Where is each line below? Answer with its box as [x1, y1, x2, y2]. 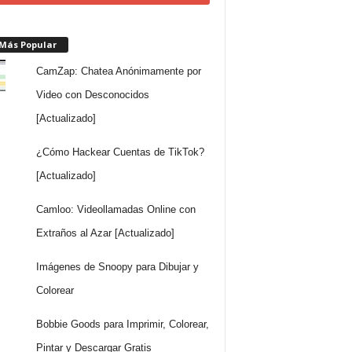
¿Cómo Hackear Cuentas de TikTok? [36, 145, 205, 158]
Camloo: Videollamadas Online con [36, 203, 196, 215]
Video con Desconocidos [36, 88, 150, 101]
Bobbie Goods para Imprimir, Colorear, [36, 317, 210, 330]
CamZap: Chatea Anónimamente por [36, 64, 202, 77]
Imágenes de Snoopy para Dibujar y [36, 260, 200, 273]
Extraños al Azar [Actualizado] [36, 226, 175, 239]
